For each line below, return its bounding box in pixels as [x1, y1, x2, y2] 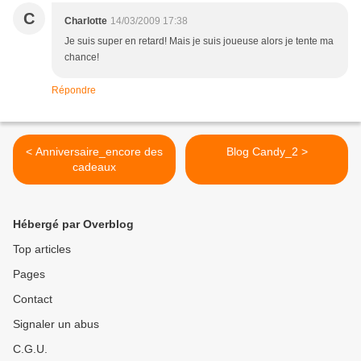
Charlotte [64, 15, 107, 27]
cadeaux [73, 160, 116, 173]
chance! [64, 51, 99, 63]
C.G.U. [13, 342, 48, 355]
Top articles [13, 242, 71, 255]
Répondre [52, 84, 96, 96]
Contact [13, 292, 52, 305]
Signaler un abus [13, 317, 99, 330]
